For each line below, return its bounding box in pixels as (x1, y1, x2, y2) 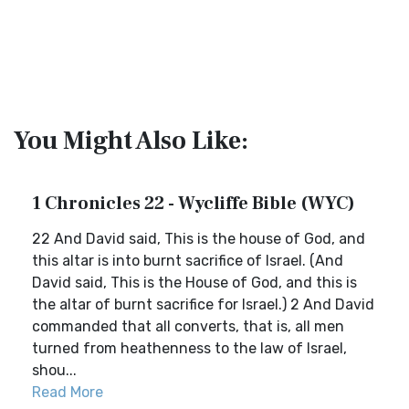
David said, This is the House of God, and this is (32, 274, 357, 291)
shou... (32, 362, 77, 379)
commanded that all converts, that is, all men (32, 318, 344, 335)
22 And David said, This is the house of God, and (32, 230, 365, 247)
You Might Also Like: (14, 124, 248, 157)
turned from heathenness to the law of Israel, (32, 340, 347, 357)
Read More (32, 383, 103, 401)
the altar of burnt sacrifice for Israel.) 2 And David (32, 296, 374, 313)
